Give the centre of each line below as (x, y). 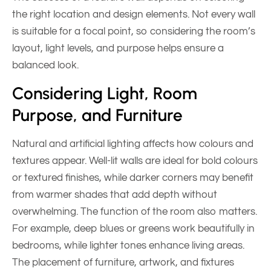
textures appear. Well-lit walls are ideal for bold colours (135, 161)
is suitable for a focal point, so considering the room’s (134, 31)
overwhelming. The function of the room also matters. (135, 212)
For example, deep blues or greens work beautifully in (133, 229)
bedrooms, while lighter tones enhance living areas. (128, 246)
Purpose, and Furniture (97, 115)
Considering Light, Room (105, 93)
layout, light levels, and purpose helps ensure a (118, 48)
